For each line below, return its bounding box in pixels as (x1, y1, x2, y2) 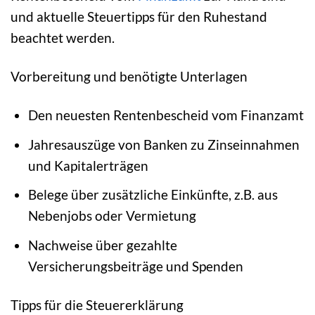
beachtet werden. (11, 30, 115, 46)
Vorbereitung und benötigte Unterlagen (11, 68, 247, 85)
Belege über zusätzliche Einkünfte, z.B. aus (27, 186, 278, 203)
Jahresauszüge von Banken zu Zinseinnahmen (27, 136, 300, 153)
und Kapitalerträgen (27, 157, 148, 174)
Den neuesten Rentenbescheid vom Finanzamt (27, 107, 304, 124)
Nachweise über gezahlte (27, 236, 177, 253)
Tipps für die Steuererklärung (11, 296, 184, 313)
